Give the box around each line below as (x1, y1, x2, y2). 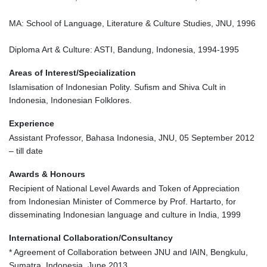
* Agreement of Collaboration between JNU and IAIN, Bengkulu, (9, 247, 248, 257)
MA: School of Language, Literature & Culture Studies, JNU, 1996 (9, 18, 256, 28)
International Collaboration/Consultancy (9, 232, 173, 243)
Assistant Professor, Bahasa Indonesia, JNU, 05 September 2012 (9, 132, 254, 142)
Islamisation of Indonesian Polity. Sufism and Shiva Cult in (9, 82, 226, 92)
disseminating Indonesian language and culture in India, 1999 (9, 209, 241, 219)
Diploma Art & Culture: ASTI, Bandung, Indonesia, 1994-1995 (9, 44, 241, 54)
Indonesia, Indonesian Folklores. (9, 95, 132, 105)
